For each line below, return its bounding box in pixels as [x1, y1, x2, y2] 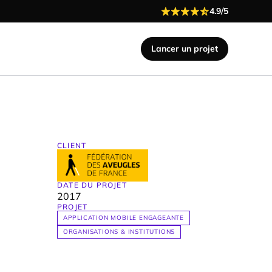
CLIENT [57, 141, 87, 150]
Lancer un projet [151, 43, 218, 54]
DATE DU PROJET [57, 180, 127, 189]
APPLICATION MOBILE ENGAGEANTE [63, 214, 184, 222]
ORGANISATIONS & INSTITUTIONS [63, 228, 175, 236]
